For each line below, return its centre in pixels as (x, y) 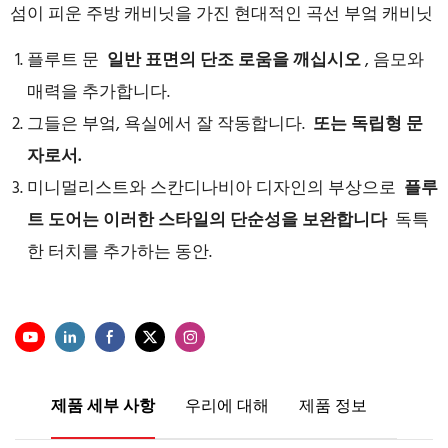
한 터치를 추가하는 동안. (119, 252)
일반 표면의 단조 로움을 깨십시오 (234, 60)
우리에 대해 (227, 407)
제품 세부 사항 (103, 407)
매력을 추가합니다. (98, 92)
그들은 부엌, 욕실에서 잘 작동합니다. (168, 124)
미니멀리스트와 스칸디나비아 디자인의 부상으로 (213, 188)
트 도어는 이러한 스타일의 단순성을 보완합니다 (209, 220)
